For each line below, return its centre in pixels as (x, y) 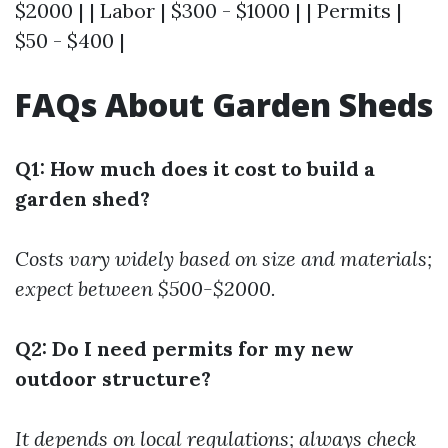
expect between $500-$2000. (145, 288)
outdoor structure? (113, 378)
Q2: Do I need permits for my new (184, 348)
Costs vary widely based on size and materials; (223, 258)
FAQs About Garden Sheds (224, 104)
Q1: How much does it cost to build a (195, 168)
